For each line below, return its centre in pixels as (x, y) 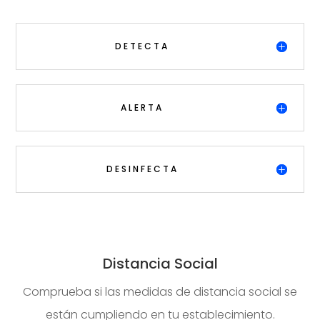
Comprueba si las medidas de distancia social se (160, 291)
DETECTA (142, 46)
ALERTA (142, 107)
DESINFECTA (142, 169)
